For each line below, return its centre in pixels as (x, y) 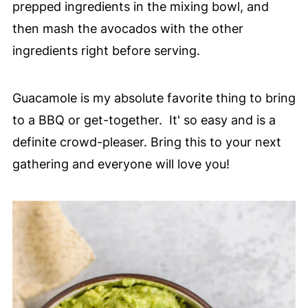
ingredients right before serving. (106, 50)
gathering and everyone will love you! (121, 164)
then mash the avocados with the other (128, 28)
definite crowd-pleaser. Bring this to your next (146, 142)
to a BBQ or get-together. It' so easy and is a (144, 120)
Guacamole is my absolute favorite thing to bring (154, 98)
